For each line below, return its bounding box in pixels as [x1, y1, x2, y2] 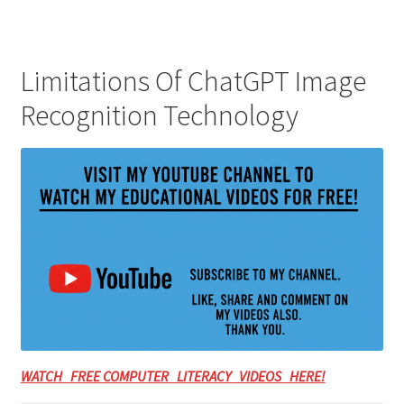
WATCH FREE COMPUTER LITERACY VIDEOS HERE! [20, 367, 326, 386]
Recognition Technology [20, 96, 298, 133]
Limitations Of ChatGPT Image [20, 62, 366, 99]
